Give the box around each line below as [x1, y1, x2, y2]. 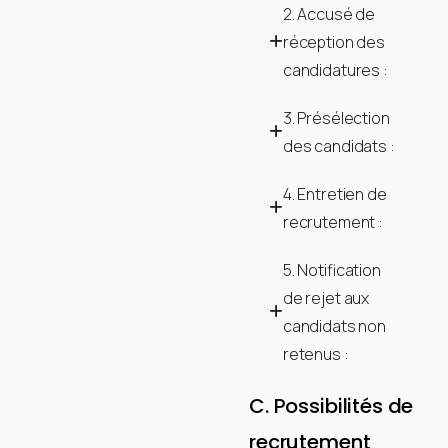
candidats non [282, 314, 386, 337]
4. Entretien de [282, 182, 387, 205]
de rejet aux [282, 286, 370, 309]
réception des [282, 30, 385, 53]
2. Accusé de [282, 2, 376, 25]
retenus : [282, 342, 349, 365]
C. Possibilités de [249, 391, 414, 420]
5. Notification [282, 258, 381, 281]
